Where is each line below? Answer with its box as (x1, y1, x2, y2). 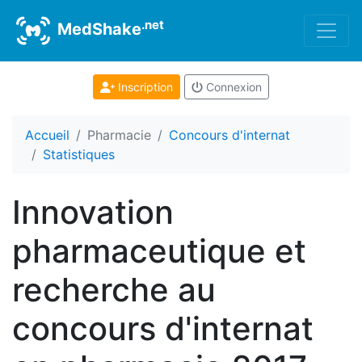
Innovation (12, 192, 174, 232)
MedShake (53, 19, 141, 40)
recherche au (12, 270, 216, 309)
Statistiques (43, 146, 115, 162)
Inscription (114, 80, 173, 94)
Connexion (202, 80, 262, 94)
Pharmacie (87, 127, 151, 143)
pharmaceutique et (12, 231, 306, 271)
